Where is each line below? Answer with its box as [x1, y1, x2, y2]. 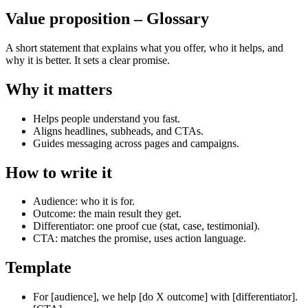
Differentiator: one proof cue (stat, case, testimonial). [33, 220, 260, 232]
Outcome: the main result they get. [33, 208, 181, 220]
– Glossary [130, 9, 209, 27]
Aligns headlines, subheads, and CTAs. [33, 124, 203, 137]
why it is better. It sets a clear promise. [5, 54, 170, 66]
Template [5, 258, 71, 277]
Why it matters [5, 80, 112, 98]
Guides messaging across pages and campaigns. [33, 137, 239, 149]
